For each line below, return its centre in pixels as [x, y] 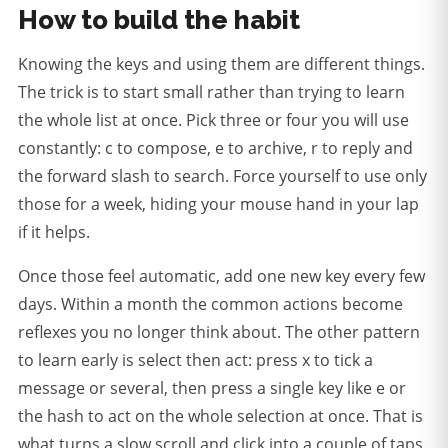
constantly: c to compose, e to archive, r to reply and [215, 148]
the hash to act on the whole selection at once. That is [220, 416]
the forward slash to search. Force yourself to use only [222, 176]
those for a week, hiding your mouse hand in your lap [218, 204]
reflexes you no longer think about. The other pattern [219, 332]
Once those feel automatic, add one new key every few [221, 276]
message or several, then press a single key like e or [212, 388]
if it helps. [54, 232]
